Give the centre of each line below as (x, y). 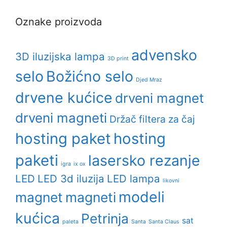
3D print (118, 59)
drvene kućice (64, 98)
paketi (37, 161)
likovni (171, 181)
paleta (70, 222)
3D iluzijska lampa (60, 57)
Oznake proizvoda (59, 22)
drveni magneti (61, 118)
